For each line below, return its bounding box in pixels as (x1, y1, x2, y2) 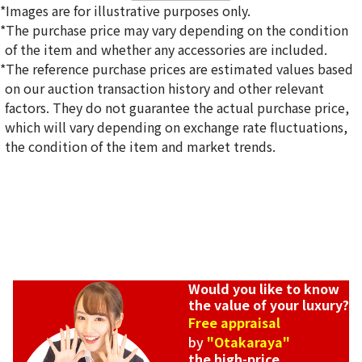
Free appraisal (188, 313, 280, 333)
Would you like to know (188, 279, 339, 299)
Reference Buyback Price (6, 106, 155, 126)
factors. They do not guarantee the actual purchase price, (5, 98, 350, 118)
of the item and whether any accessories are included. (5, 40, 328, 60)
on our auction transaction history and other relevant (5, 78, 325, 99)
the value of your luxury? (188, 295, 349, 315)
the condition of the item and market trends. (5, 137, 276, 157)
